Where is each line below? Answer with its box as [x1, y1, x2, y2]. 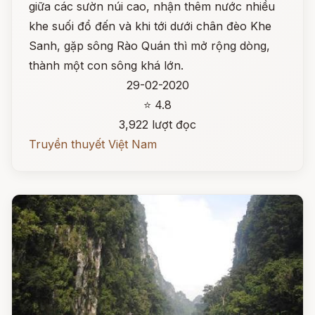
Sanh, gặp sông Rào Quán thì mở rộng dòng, [29, 39, 270, 53]
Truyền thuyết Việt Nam [29, 137, 157, 151]
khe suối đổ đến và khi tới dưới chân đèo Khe [29, 19, 271, 33]
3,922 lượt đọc [119, 117, 196, 131]
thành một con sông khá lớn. [29, 58, 184, 72]
